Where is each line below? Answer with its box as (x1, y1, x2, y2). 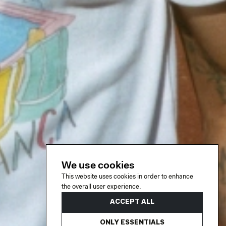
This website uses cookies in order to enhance (62, 174, 193, 180)
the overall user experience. (62, 184, 141, 190)
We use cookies (62, 161, 135, 171)
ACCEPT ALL (110, 199, 154, 205)
